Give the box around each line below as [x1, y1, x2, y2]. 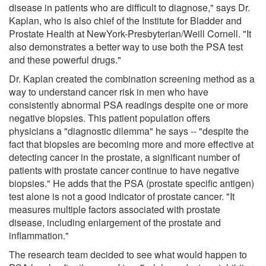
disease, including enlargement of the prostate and [9, 215, 221, 229]
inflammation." [9, 228, 69, 242]
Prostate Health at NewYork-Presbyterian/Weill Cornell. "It [9, 26, 251, 40]
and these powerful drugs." [9, 52, 121, 66]
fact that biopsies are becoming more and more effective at [9, 137, 254, 151]
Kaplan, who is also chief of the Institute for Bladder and [9, 13, 242, 27]
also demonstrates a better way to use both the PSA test [9, 39, 243, 53]
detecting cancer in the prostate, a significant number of [9, 150, 240, 164]
